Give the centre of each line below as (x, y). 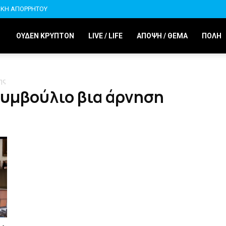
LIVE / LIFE (105, 36)
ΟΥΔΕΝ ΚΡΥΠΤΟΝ (45, 36)
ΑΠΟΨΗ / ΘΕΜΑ (162, 36)
